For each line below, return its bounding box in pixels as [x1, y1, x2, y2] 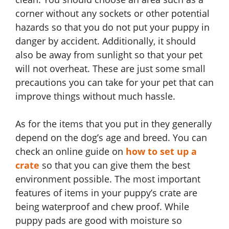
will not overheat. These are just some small [15, 62, 205, 75]
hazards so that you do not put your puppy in [15, 21, 210, 34]
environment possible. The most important [15, 173, 200, 186]
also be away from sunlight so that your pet [15, 49, 202, 61]
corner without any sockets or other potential [15, 7, 210, 20]
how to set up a [126, 145, 197, 158]
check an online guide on [15, 145, 126, 158]
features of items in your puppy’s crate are [15, 187, 197, 199]
